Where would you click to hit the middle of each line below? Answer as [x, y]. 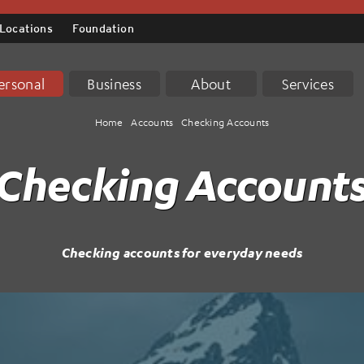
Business [114, 83]
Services [308, 83]
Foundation [103, 28]
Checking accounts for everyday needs [182, 252]
